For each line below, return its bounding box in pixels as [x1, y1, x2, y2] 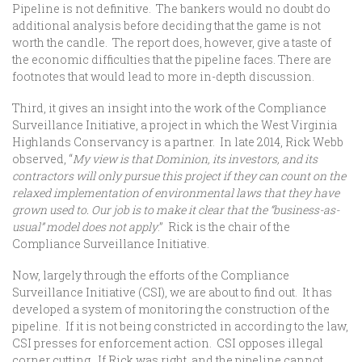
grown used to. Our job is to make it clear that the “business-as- [12, 202, 339, 217]
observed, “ [12, 151, 73, 166]
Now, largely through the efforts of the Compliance [12, 267, 289, 283]
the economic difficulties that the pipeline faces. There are [12, 52, 331, 67]
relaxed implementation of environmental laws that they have [12, 185, 339, 200]
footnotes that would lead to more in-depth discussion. [12, 69, 314, 84]
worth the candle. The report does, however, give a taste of [12, 35, 331, 50]
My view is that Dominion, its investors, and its [73, 151, 318, 166]
